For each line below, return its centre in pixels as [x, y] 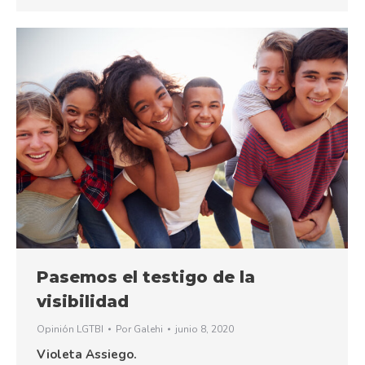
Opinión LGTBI [70, 330]
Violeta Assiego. [87, 355]
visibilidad [83, 302]
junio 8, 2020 [204, 330]
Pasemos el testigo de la [146, 277]
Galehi [148, 330]
